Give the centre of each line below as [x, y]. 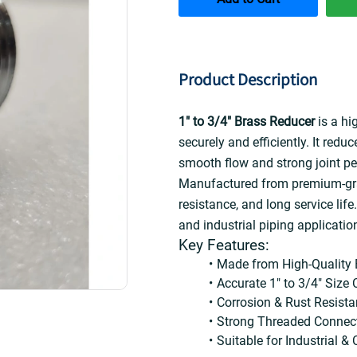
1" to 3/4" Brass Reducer [247, 122]
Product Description [248, 79]
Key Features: [224, 245]
